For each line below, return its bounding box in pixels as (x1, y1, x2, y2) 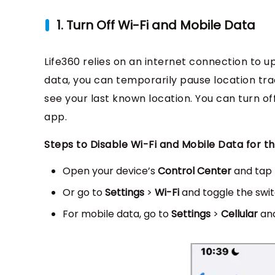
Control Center (158, 164, 231, 179)
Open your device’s (63, 164, 158, 179)
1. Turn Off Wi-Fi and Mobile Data (56, 17, 255, 34)
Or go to (63, 185, 105, 200)
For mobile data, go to (63, 207, 171, 222)
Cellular (221, 207, 258, 222)
